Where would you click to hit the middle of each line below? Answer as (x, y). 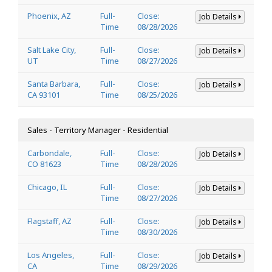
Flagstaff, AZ (49, 221)
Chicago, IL (47, 187)
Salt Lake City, (52, 49)
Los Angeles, (51, 255)
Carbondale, (49, 153)
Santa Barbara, (54, 83)
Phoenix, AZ (49, 15)
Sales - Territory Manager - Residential (98, 130)
